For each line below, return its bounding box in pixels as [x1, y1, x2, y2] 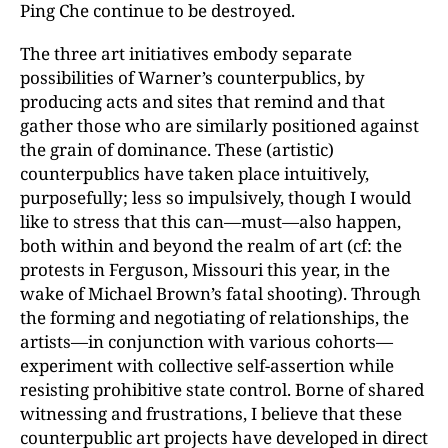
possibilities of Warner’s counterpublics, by [20, 66, 365, 89]
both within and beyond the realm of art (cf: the [20, 234, 402, 257]
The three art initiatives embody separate [20, 42, 352, 65]
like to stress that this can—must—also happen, [20, 210, 401, 233]
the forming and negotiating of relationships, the [20, 306, 409, 329]
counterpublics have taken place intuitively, [20, 162, 369, 185]
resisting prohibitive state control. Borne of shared [20, 378, 424, 401]
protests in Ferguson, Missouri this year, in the [20, 258, 390, 281]
